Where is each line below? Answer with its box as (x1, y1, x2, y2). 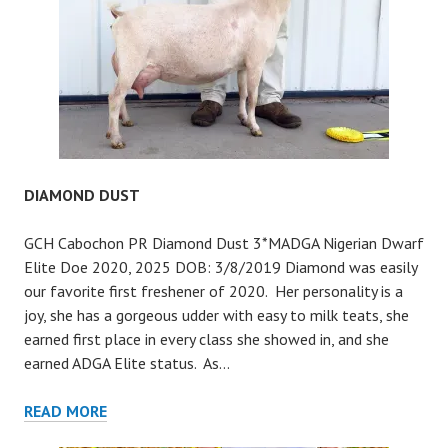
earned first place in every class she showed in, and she (24, 329, 389, 349)
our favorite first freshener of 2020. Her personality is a (24, 281, 403, 301)
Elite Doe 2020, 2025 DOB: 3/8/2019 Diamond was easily (24, 257, 417, 277)
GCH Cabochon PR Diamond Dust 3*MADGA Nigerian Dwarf (24, 233, 424, 253)
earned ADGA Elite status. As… (24, 353, 230, 373)
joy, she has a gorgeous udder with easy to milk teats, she (24, 305, 409, 325)
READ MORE (24, 401, 107, 421)
